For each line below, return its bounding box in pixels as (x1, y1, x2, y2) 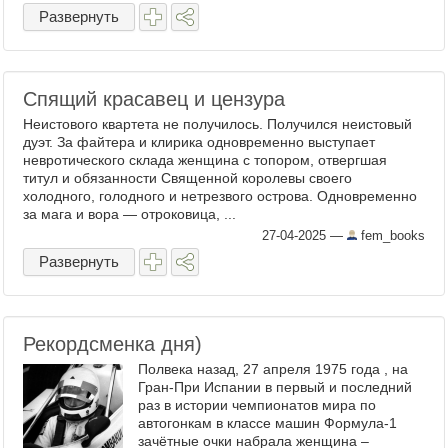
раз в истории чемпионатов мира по (138, 397, 376, 413)
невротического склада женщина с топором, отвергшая (23, 152, 387, 168)
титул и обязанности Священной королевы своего (23, 170, 352, 186)
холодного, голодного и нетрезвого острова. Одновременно (23, 188, 417, 204)
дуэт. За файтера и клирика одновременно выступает (23, 134, 375, 150)
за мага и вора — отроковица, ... (23, 206, 236, 222)
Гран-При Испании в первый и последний (138, 379, 412, 395)
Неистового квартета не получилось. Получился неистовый (23, 116, 412, 132)
